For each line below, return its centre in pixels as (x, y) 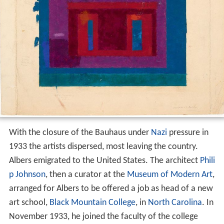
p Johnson (27, 174)
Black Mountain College (92, 202)
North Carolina (175, 202)
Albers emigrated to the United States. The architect (104, 160)
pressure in (187, 132)
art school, (29, 202)
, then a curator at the (86, 174)
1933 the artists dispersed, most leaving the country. (103, 146)
